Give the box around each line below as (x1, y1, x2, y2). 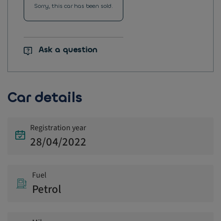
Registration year (30, 122, 86, 134)
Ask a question (38, 44, 97, 55)
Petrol (32, 181, 61, 198)
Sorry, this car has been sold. (34, 2, 113, 10)
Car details (7, 89, 82, 107)
